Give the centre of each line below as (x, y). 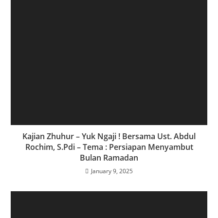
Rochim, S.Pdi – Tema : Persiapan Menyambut (109, 147)
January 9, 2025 (112, 171)
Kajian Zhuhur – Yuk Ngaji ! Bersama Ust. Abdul (109, 136)
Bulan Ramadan (109, 158)
